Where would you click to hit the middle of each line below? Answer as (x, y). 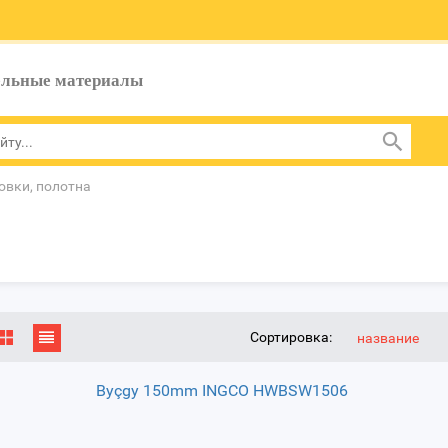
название (388, 338)
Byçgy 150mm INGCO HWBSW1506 (221, 390)
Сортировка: (291, 337)
